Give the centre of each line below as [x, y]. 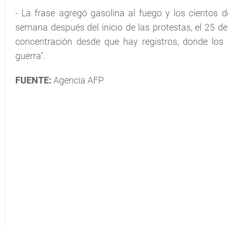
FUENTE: [33, 80]
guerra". [30, 56]
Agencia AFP [78, 80]
